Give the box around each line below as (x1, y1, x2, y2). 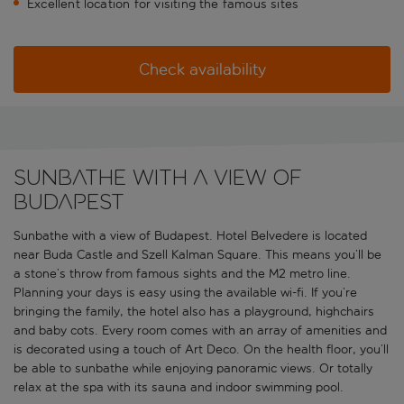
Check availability (138, 60, 266, 80)
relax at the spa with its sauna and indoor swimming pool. (14, 380, 344, 396)
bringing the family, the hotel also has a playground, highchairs (14, 304, 374, 320)
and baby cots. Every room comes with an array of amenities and (14, 323, 387, 339)
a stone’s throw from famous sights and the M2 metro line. (14, 266, 351, 282)
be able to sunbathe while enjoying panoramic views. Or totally (14, 361, 372, 377)
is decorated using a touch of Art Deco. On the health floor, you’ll (14, 342, 389, 358)
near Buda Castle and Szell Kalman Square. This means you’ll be (14, 247, 381, 263)
